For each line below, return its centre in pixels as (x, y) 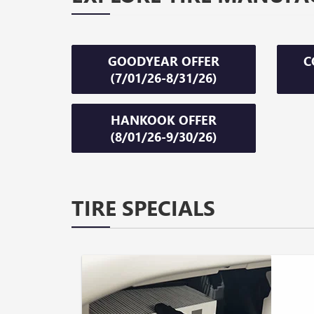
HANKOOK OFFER (163, 120)
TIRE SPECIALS (143, 208)
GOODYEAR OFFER (163, 61)
